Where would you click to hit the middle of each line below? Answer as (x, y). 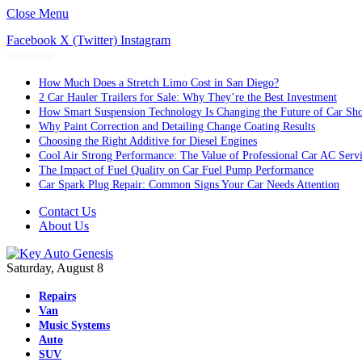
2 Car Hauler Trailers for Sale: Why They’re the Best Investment (188, 97)
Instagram (145, 40)
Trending (30, 55)
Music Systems (74, 325)
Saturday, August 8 (55, 268)
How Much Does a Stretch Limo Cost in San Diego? (159, 83)
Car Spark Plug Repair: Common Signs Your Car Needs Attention (189, 185)
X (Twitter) (88, 40)
